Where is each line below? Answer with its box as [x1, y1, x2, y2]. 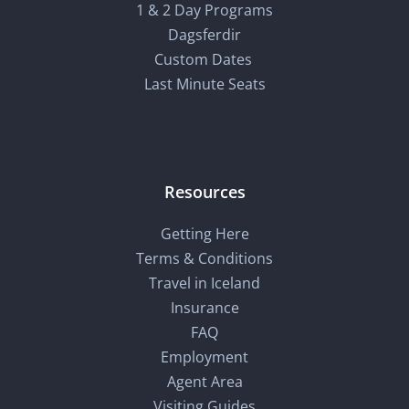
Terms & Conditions [136, 248, 273, 269]
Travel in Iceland [149, 273, 260, 294]
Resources [163, 181, 246, 204]
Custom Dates [153, 49, 256, 70]
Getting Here [160, 224, 249, 245]
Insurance [170, 298, 239, 319]
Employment [161, 347, 248, 368]
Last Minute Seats [143, 74, 266, 95]
